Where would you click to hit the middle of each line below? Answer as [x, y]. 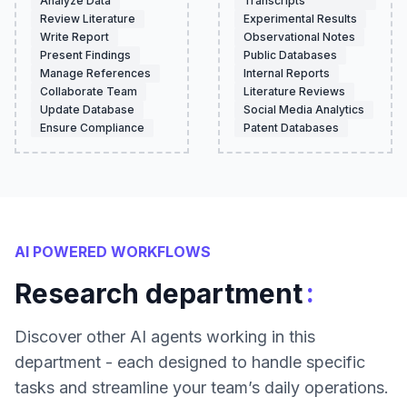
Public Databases [290, 55]
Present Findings [85, 55]
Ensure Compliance [92, 128]
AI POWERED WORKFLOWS [113, 252]
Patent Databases [291, 128]
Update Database [87, 109]
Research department [159, 293]
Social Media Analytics [304, 109]
